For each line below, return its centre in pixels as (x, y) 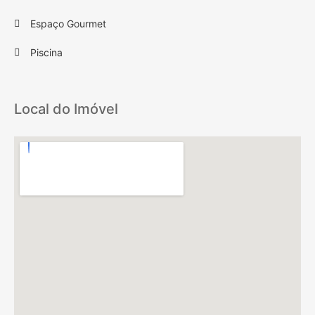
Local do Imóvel (66, 109)
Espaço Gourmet (68, 24)
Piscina (46, 53)
